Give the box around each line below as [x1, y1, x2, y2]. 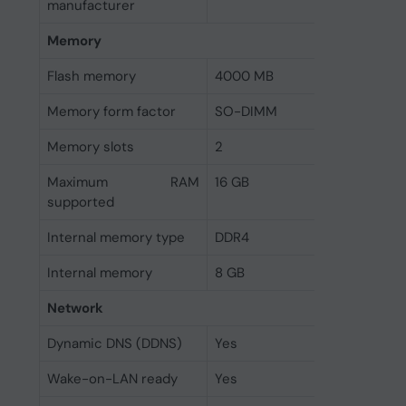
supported [46, 193, 114, 211]
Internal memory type [46, 228, 185, 246]
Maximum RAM [46, 173, 199, 191]
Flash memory [46, 67, 136, 85]
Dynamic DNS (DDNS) [46, 334, 182, 353]
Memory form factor [46, 102, 176, 121]
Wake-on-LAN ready [46, 370, 178, 388]
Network [46, 299, 103, 317]
